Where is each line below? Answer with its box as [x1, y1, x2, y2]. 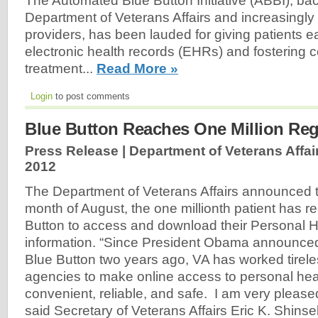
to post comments [53, 90, 130, 102]
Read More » [97, 60, 178, 76]
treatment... [25, 60, 97, 76]
